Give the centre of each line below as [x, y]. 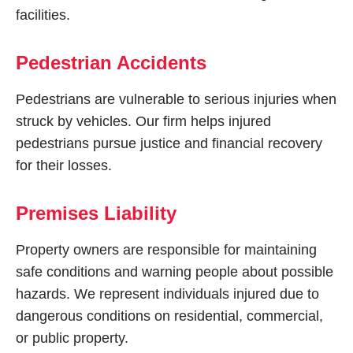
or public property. [72, 338]
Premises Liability [96, 213]
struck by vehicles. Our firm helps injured [143, 121]
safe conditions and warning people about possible [175, 272]
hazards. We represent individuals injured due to [167, 294]
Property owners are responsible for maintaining [166, 250]
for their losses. [64, 165]
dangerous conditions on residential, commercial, [169, 316]
